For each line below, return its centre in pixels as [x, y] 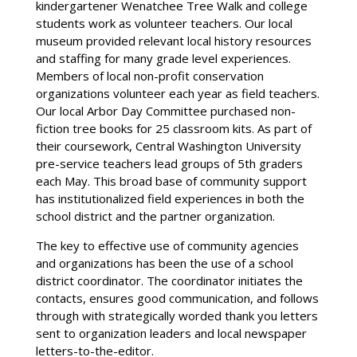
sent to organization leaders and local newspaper [171, 333]
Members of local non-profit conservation [149, 75]
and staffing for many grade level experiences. [163, 58]
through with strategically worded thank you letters [177, 315]
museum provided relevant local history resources [173, 40]
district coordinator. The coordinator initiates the [169, 280]
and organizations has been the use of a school [164, 263]
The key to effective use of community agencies [167, 245]
